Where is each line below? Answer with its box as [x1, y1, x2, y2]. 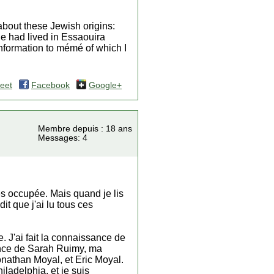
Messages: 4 [38, 133, 87, 143]
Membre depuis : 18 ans [38, 124, 132, 133]
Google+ [89, 81, 122, 90]
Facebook [31, 81, 70, 90]
